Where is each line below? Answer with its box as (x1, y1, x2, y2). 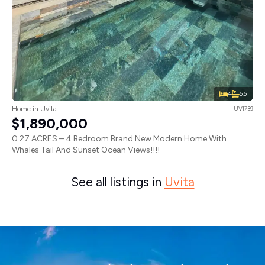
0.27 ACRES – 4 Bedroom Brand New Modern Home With (12, 134, 227, 144)
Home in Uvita (12, 105, 57, 114)
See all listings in (70, 174, 164, 190)
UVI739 (234, 105, 253, 113)
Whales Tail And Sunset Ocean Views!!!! (12, 145, 160, 156)
